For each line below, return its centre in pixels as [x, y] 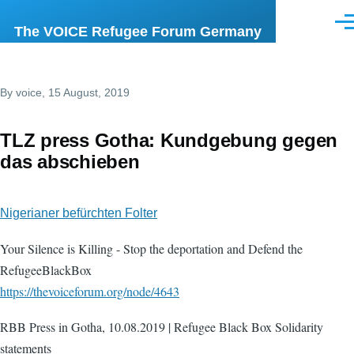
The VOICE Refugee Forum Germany [138, 32]
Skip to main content [73, 11]
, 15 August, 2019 [86, 92]
